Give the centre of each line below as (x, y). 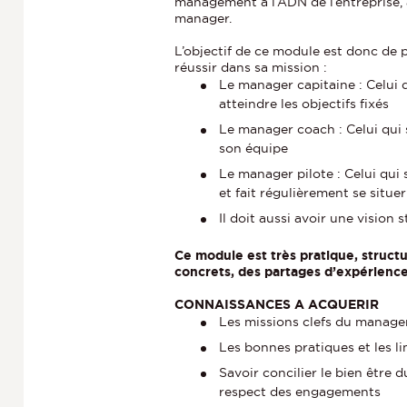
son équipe (253, 148)
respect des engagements (300, 391)
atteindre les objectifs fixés (304, 103)
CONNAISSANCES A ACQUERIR (277, 304)
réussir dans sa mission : (251, 67)
